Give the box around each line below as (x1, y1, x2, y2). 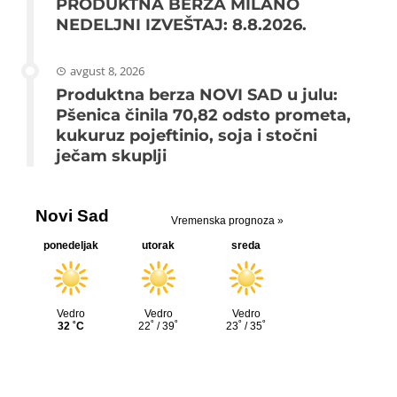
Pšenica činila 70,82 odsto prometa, (56, 105, 351, 125)
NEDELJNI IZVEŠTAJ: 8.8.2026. (56, 14, 307, 35)
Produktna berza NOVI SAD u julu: (56, 84, 338, 105)
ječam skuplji (56, 145, 167, 166)
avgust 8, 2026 (70, 62, 144, 79)
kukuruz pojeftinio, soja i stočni (56, 125, 317, 145)
